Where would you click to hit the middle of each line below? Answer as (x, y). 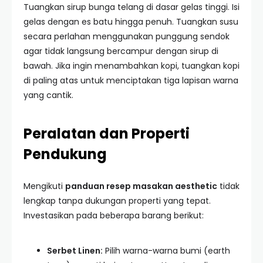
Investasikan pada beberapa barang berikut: (114, 215)
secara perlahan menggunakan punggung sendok (127, 36)
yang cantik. (48, 95)
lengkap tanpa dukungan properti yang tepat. (117, 201)
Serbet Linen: (75, 251)
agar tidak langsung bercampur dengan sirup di (121, 51)
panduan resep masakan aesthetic (141, 186)
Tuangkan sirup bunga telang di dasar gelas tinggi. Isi (131, 7)
